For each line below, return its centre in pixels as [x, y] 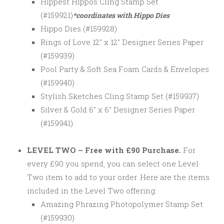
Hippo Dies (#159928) [79, 29]
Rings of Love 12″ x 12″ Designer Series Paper [122, 42]
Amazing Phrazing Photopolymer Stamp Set [122, 204]
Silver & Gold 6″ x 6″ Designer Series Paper [118, 110]
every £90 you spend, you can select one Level [113, 164]
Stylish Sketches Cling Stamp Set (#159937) [120, 96]
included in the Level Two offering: [92, 191]
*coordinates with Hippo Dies [121, 15]
